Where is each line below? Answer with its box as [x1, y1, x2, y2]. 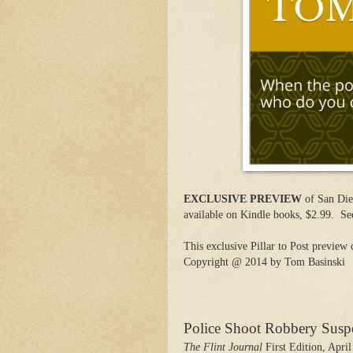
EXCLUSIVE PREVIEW [184, 192, 302, 205]
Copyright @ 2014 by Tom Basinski [184, 255, 345, 268]
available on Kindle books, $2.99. [184, 208, 334, 221]
